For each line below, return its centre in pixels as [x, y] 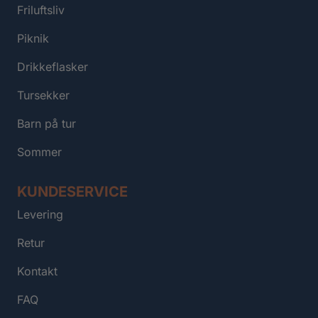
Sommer [39, 152]
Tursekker [43, 95]
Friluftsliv [41, 10]
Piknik [33, 38]
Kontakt [37, 271]
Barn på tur [46, 123]
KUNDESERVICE [72, 191]
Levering [40, 214]
